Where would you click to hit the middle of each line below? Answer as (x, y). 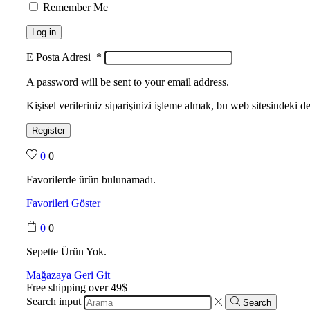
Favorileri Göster (63, 203)
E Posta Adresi (61, 57)
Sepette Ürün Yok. (66, 252)
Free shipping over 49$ (77, 288)
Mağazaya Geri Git (68, 275)
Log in (44, 33)
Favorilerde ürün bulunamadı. (91, 180)
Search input (54, 302)
